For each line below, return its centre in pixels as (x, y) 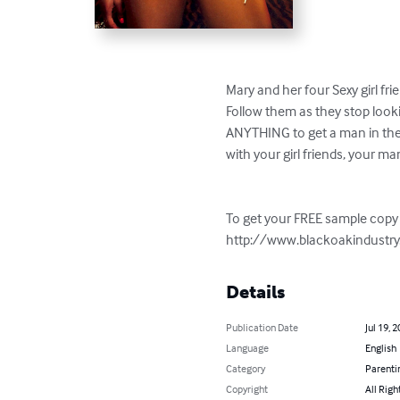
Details (256, 292)
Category (246, 368)
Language (248, 347)
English (380, 347)
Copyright (247, 388)
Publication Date (262, 327)
